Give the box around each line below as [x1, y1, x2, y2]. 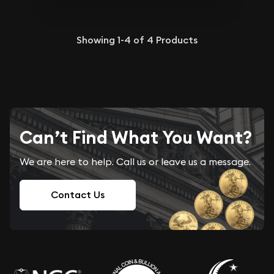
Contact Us [51, 188, 105, 202]
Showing [76, 34, 117, 47]
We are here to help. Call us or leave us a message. [20, 155, 251, 168]
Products [154, 34, 198, 47]
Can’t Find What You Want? [20, 126, 252, 150]
